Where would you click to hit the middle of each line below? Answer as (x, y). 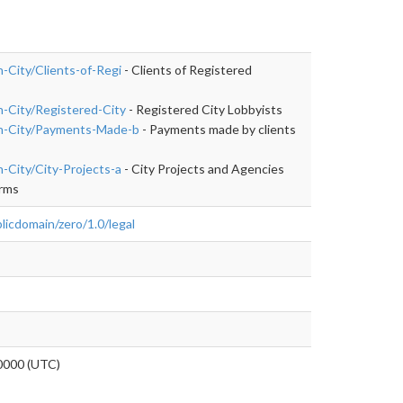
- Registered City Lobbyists (204, 109)
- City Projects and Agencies (203, 168)
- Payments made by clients (218, 129)
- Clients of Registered (187, 69)
